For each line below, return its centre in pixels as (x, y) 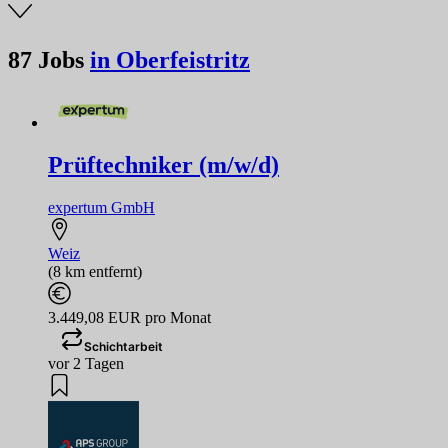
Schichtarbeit (123, 346)
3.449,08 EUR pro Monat (129, 317)
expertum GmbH (101, 207)
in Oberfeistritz (170, 59)
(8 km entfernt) (95, 271)
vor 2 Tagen (86, 363)
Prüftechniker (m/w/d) (163, 164)
